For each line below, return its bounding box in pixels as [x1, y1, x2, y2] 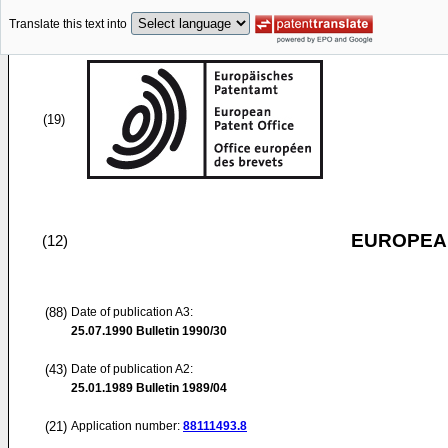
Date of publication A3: [71, 305, 193, 319]
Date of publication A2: [71, 362, 193, 376]
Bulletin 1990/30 [133, 324, 227, 338]
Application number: [71, 419, 183, 433]
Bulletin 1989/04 [133, 381, 227, 395]
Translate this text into [9, 17, 127, 32]
